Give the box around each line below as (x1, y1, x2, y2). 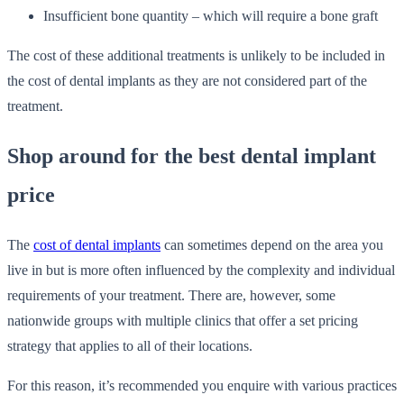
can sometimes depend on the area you (161, 237, 383, 253)
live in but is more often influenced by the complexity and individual (7, 262, 395, 279)
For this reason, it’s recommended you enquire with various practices (7, 378, 397, 394)
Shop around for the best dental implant (7, 144, 376, 169)
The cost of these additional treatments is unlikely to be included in (7, 48, 385, 64)
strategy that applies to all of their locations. (7, 338, 252, 354)
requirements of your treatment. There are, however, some (7, 288, 335, 304)
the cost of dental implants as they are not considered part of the (7, 73, 367, 89)
